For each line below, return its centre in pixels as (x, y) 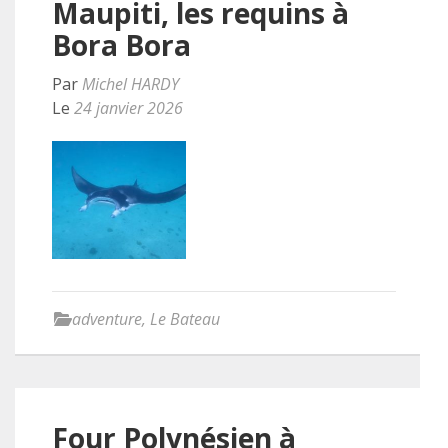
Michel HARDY (130, 84)
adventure (107, 318)
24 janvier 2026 (128, 108)
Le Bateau (185, 318)
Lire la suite (278, 121)
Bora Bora (121, 45)
